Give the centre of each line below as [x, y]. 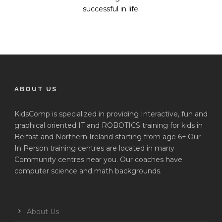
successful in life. [111, 9]
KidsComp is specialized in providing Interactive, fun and [111, 114]
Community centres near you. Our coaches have [98, 160]
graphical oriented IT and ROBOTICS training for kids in [109, 126]
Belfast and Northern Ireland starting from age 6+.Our [108, 137]
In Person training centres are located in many [94, 148]
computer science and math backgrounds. [88, 171]
